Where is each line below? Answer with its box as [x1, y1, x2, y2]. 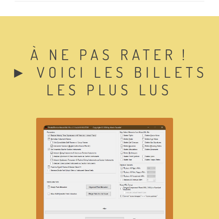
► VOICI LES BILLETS [11, 62, 208, 81]
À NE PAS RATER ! [30, 44, 189, 64]
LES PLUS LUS [46, 80, 173, 99]
